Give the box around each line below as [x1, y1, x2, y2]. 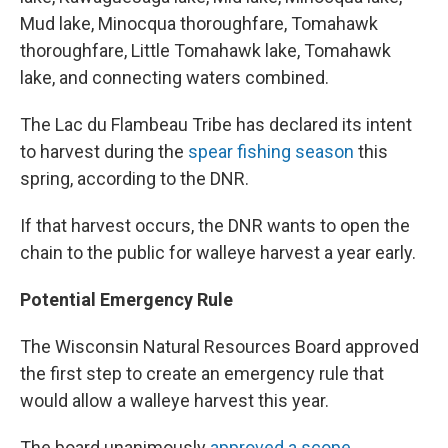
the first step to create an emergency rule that [20, 362, 384, 384]
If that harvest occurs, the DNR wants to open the [20, 214, 410, 236]
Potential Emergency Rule [20, 288, 233, 310]
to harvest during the [20, 140, 188, 162]
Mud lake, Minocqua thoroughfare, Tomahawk [20, 12, 378, 34]
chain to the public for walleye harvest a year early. [20, 241, 416, 263]
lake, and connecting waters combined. [20, 66, 329, 88]
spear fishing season [188, 140, 354, 162]
